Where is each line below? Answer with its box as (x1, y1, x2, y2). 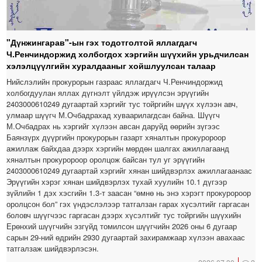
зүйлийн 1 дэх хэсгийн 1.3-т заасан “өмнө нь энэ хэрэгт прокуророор (6, 187, 251, 199)
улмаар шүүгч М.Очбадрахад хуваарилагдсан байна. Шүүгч (6, 109, 220, 121)
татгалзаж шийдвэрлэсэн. (6, 243, 99, 254)
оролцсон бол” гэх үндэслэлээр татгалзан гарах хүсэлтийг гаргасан (6, 198, 250, 210)
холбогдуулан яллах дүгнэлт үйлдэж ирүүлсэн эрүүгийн (6, 87, 209, 99)
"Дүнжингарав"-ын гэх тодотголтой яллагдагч (6, 36, 198, 49)
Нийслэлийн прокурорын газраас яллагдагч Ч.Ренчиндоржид (6, 76, 223, 88)
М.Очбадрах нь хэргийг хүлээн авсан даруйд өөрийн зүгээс (6, 120, 220, 132)
